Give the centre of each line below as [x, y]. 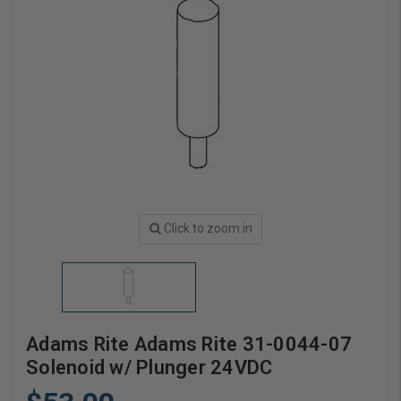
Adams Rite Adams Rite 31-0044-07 [189, 344]
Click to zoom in [208, 229]
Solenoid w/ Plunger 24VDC [149, 367]
